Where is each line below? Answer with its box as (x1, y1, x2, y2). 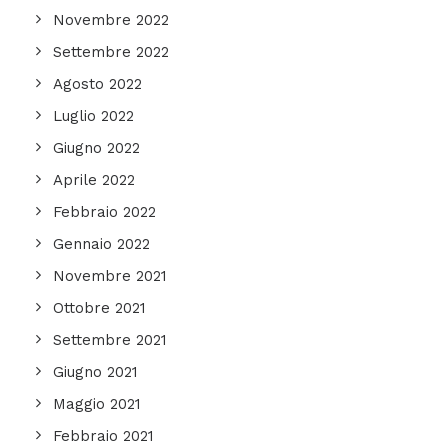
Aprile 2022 (53, 171, 135, 189)
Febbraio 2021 (53, 427, 154, 445)
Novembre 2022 (53, 11, 169, 29)
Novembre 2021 (53, 267, 167, 285)
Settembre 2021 (53, 331, 167, 349)
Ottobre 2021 (53, 299, 146, 317)
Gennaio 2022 (53, 235, 150, 253)
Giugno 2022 (53, 139, 140, 157)
